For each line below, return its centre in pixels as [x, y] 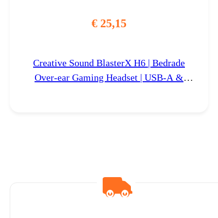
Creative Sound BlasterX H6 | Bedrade [109, 63]
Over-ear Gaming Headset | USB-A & [109, 77]
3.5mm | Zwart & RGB [109, 92]
